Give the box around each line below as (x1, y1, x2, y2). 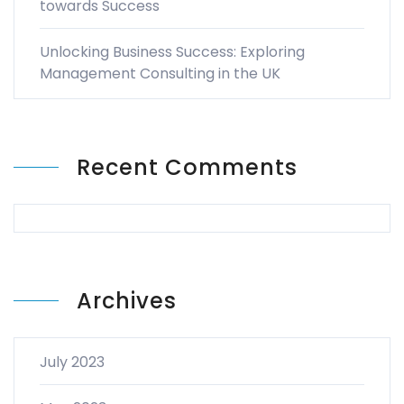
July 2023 (40, 352, 105, 373)
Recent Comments (77, 152, 298, 183)
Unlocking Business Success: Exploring (40, 41, 305, 63)
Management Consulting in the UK (40, 63, 280, 85)
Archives (77, 286, 177, 317)
